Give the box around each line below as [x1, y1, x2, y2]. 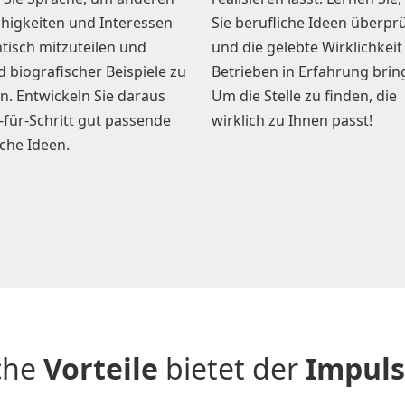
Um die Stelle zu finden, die [212, 85, 397, 106]
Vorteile [43, 349, 158, 389]
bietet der [158, 349, 306, 389]
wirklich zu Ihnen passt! [212, 109, 372, 130]
